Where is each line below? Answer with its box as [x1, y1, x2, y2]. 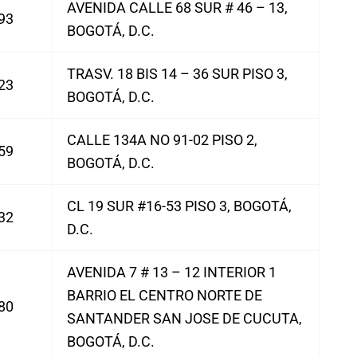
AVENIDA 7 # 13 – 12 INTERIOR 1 [67, 264, 277, 280]
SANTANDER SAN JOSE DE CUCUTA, [67, 310, 302, 327]
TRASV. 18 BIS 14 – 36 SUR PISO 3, [67, 65, 288, 82]
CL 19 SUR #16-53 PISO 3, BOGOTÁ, [67, 198, 292, 214]
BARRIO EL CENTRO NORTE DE [67, 287, 262, 304]
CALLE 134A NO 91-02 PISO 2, [67, 131, 257, 148]
